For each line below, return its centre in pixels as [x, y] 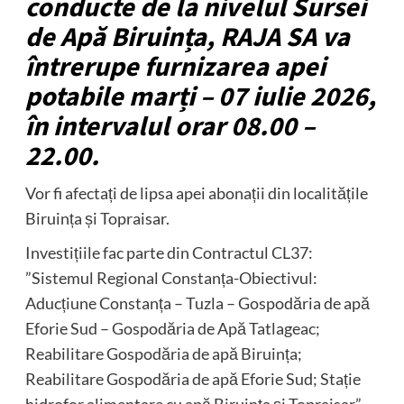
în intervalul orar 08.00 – [170, 126]
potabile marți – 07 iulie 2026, [200, 96]
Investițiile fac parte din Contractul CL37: [169, 252]
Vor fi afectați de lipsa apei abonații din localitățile [196, 193]
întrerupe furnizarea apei [175, 67]
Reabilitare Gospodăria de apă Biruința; [163, 353]
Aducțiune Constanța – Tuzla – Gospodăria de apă [197, 303]
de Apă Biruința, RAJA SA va [187, 37]
